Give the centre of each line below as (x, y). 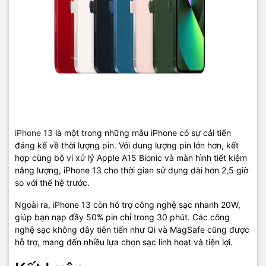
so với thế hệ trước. (52, 183)
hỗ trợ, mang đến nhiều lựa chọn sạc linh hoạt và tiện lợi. (124, 242)
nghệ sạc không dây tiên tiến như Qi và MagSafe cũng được (132, 229)
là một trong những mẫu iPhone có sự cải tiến (142, 133)
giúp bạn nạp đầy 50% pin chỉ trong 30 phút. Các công (122, 217)
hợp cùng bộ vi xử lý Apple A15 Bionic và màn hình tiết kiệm (131, 158)
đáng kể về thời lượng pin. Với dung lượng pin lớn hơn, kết (127, 145)
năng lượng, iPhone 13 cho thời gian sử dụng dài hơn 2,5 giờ (132, 170)
